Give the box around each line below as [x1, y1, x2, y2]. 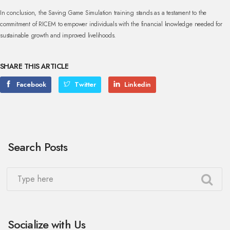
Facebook [14, 80, 47, 89]
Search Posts [8, 139, 68, 155]
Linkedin [122, 80, 151, 89]
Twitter [72, 80, 97, 89]
